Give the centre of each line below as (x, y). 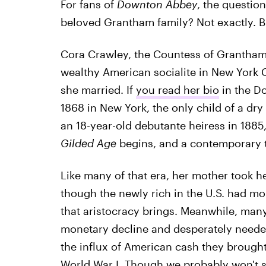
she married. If (98, 89)
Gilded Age (88, 143)
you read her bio (177, 89)
